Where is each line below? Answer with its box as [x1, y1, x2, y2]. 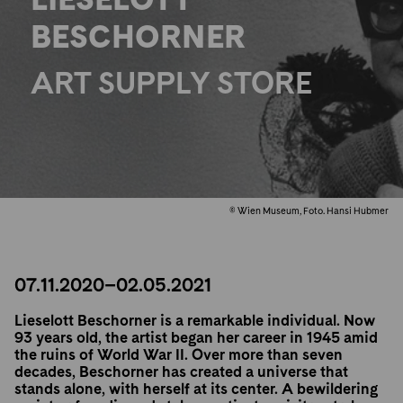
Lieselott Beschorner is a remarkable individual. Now [14, 312, 376, 329]
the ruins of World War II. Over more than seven [14, 346, 344, 363]
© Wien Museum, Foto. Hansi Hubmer [228, 206, 389, 217]
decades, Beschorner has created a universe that [14, 363, 349, 381]
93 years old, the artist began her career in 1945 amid [14, 329, 379, 346]
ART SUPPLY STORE [31, 67, 314, 101]
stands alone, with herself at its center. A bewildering [14, 381, 379, 398]
